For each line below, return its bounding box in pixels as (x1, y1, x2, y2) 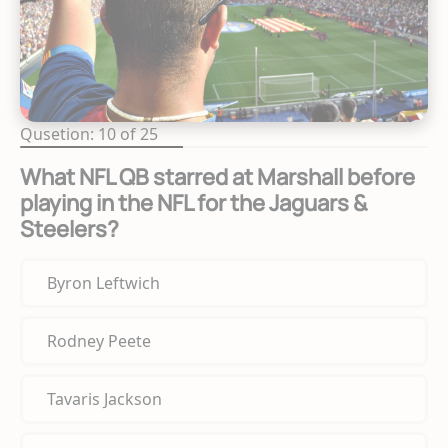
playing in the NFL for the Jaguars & (20, 188, 367, 219)
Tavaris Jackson (47, 388, 162, 411)
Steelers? (20, 214, 119, 245)
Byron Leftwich (47, 272, 160, 295)
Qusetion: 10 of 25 (20, 123, 158, 146)
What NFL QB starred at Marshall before (20, 162, 415, 193)
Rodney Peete (47, 330, 151, 353)
